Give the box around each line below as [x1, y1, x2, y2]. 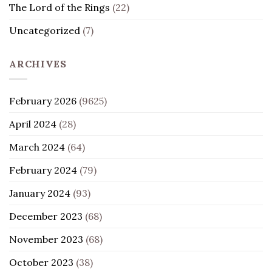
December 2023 [9, 209, 83, 222]
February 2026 [9, 94, 76, 107]
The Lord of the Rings [9, 1, 110, 14]
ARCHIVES [9, 58, 67, 70]
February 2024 [9, 163, 77, 176]
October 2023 [9, 256, 73, 268]
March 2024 [9, 140, 65, 153]
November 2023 [9, 233, 83, 245]
